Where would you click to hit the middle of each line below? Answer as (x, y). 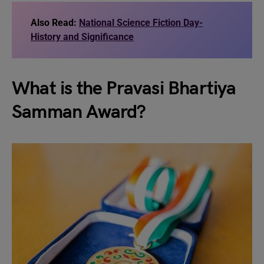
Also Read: (55, 23)
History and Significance (82, 37)
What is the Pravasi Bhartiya (124, 89)
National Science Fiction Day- (141, 23)
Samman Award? (79, 112)
